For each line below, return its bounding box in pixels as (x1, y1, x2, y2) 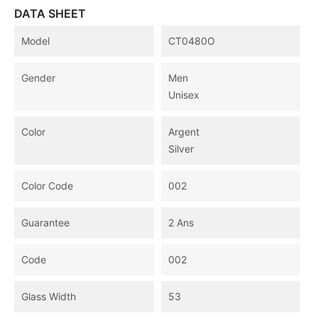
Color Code (21, 180, 73, 192)
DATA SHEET (14, 6, 86, 21)
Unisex (168, 89, 199, 102)
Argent (168, 126, 199, 138)
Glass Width (21, 290, 76, 303)
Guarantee (21, 216, 70, 229)
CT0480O (168, 35, 215, 48)
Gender (21, 72, 55, 84)
